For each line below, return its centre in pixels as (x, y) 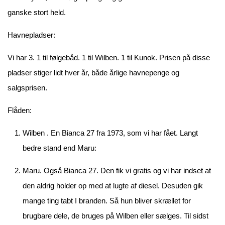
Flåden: (20, 110)
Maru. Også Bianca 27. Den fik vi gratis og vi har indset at (117, 171)
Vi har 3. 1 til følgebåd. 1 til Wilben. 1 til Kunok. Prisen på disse (109, 58)
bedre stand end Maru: (60, 148)
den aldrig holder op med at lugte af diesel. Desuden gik (113, 186)
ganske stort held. (37, 12)
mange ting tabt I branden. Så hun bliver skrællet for (107, 201)
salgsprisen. (27, 88)
